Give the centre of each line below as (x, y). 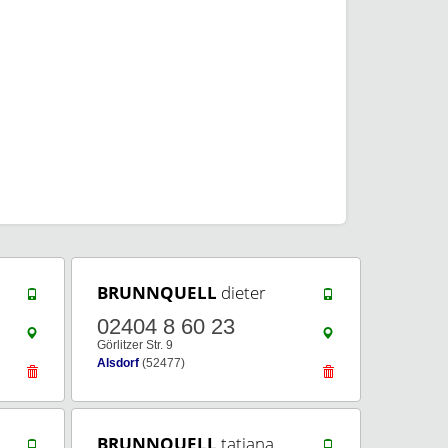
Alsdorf (118, 363)
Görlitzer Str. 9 (135, 345)
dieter (241, 292)
